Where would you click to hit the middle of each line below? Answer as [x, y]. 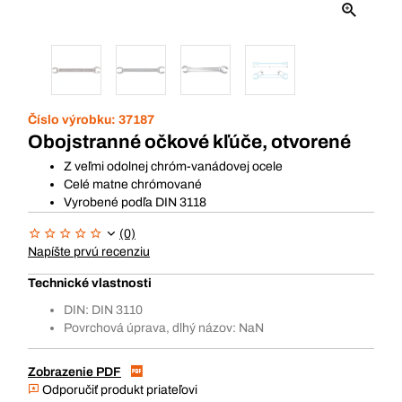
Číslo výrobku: [73, 120]
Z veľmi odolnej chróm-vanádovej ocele [173, 166]
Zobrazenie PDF [74, 372]
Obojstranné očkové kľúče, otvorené [189, 142]
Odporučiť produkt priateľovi [118, 390]
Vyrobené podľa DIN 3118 [135, 202]
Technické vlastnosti [90, 283]
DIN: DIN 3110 [103, 310]
